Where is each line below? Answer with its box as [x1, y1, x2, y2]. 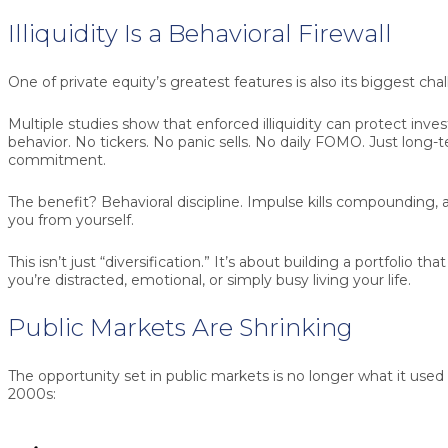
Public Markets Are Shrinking [8, 313, 353, 343]
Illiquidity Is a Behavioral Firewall [8, 19, 392, 49]
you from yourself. [8, 211, 134, 230]
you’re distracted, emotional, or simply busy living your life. [8, 271, 411, 290]
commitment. [8, 151, 106, 170]
